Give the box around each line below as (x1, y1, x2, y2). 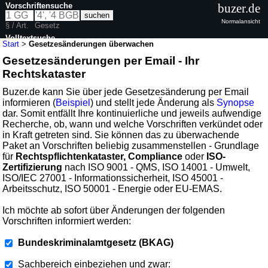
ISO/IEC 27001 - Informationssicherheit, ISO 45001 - (2, 172, 224, 183)
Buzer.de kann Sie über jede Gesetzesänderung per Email (2, 86, 249, 97)
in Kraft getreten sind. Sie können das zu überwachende (2, 129, 240, 140)
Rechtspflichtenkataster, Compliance (16, 151, 183, 162)
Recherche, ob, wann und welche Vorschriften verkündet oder (2, 118, 263, 129)
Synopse (217, 97, 255, 108)
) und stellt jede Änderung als (90, 97, 217, 108)
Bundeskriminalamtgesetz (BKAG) (18, 237, 174, 248)
